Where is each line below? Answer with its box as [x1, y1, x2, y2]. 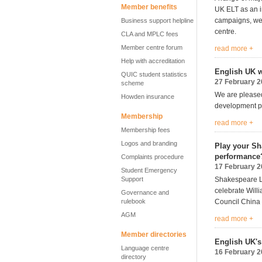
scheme [121, 80, 144, 87]
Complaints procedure [121, 153, 184, 160]
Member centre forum [121, 44, 182, 51]
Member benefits [121, 3, 177, 11]
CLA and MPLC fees [121, 30, 178, 37]
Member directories [121, 230, 187, 239]
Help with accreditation [121, 57, 185, 64]
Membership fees [121, 126, 170, 133]
